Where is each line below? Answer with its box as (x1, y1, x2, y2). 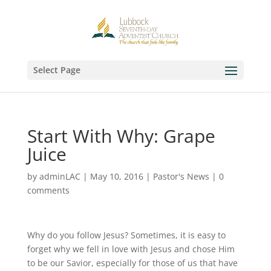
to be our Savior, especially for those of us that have (27, 257, 238, 269)
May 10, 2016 (90, 171, 143, 182)
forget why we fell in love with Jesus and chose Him (27, 243, 235, 255)
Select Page (33, 64, 80, 76)
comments (27, 184, 70, 196)
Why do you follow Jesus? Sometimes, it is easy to (27, 229, 226, 241)
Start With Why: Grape (27, 123, 215, 148)
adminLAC (39, 171, 80, 182)
